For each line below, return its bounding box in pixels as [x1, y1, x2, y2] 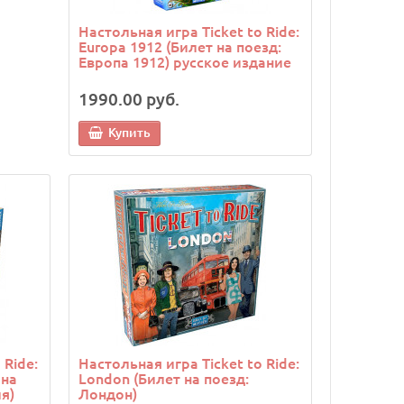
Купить [108, 124, 151, 142]
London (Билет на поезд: [78, 368, 249, 389]
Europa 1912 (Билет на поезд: [78, 36, 281, 57]
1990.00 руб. [78, 87, 179, 111]
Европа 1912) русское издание [78, 51, 291, 72]
